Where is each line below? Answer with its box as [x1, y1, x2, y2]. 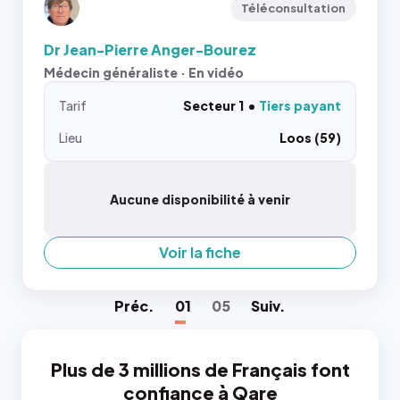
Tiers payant [259, 97, 341, 113]
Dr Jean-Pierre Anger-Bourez [44, 40, 256, 59]
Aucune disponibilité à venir [110, 191, 290, 207]
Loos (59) [279, 129, 341, 146]
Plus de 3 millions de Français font [50, 358, 350, 380]
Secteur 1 [183, 97, 244, 113]
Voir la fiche [159, 243, 241, 262]
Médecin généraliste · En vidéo [44, 64, 244, 80]
